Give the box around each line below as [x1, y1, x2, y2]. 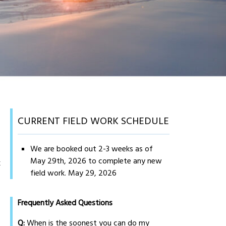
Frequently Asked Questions [18, 197, 113, 209]
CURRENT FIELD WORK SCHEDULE [18, 114, 169, 129]
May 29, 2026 [68, 167, 117, 179]
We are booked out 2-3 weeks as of [30, 143, 153, 155]
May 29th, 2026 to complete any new [30, 155, 162, 167]
